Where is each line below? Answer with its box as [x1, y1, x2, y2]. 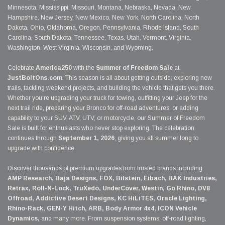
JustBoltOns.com [8, 74, 62, 82]
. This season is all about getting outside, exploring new [62, 74, 212, 82]
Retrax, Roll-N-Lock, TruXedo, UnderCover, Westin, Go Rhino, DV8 [8, 185, 210, 192]
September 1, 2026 [58, 135, 115, 142]
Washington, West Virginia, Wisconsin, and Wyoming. [8, 44, 153, 52]
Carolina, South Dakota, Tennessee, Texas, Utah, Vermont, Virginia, [8, 34, 191, 42]
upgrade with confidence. [8, 145, 76, 152]
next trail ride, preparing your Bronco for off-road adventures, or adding [8, 104, 198, 112]
